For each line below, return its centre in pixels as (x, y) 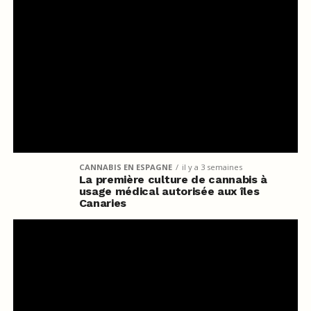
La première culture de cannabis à (173, 179)
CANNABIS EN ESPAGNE (125, 167)
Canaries (103, 203)
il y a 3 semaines (212, 167)
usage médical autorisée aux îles (169, 191)
